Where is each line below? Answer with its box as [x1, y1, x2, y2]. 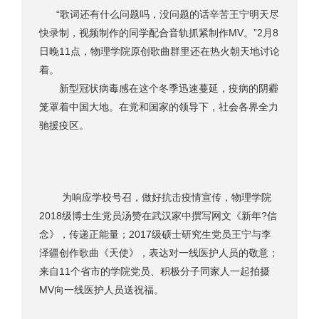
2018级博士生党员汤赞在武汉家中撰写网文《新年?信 [39, 210, 277, 222]
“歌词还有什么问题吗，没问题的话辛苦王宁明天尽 [56, 9, 279, 21]
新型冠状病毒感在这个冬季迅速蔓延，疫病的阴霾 [39, 83, 278, 95]
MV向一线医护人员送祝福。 [39, 284, 164, 296]
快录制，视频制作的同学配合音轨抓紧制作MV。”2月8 [39, 27, 278, 39]
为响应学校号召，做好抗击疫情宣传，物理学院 [39, 192, 271, 204]
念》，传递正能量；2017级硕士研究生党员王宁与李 [39, 229, 271, 241]
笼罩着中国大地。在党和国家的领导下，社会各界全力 [39, 101, 278, 113]
